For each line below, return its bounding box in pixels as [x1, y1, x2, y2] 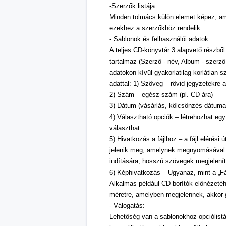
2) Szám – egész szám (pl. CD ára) [109, 91, 213, 98]
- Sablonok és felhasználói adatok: [109, 35, 210, 43]
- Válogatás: [109, 202, 145, 209]
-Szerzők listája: [109, 2, 157, 10]
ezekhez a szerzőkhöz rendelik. [109, 24, 202, 32]
